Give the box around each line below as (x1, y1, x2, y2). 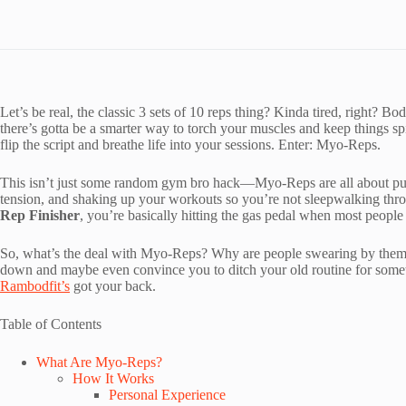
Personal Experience (109, 387, 226, 402)
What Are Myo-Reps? (36, 354, 162, 370)
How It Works (72, 371, 154, 386)
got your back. (70, 278, 156, 294)
